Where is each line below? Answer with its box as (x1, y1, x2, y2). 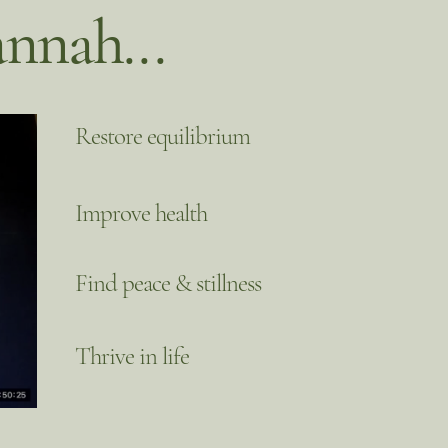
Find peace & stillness (75, 268, 261, 298)
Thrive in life (75, 341, 189, 371)
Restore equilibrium (75, 121, 250, 151)
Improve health (75, 198, 207, 228)
